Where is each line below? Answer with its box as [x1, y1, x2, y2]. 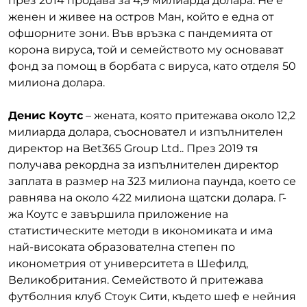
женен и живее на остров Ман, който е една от [8, 10, 274, 23]
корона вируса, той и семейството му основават [8, 42, 284, 56]
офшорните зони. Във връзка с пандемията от [8, 26, 273, 40]
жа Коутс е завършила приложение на [8, 207, 228, 221]
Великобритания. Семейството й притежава [8, 273, 263, 286]
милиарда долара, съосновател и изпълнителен [8, 125, 283, 138]
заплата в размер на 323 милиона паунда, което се [8, 174, 296, 188]
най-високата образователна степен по [8, 240, 235, 254]
